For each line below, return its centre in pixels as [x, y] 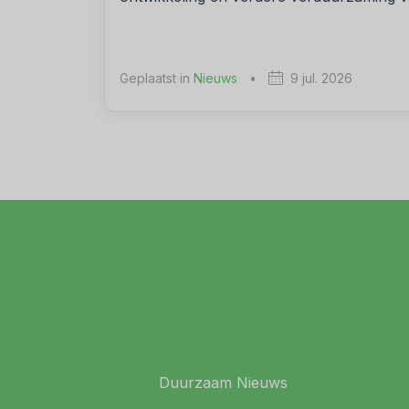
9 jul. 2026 [321, 78]
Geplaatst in [157, 78]
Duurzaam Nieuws [223, 383]
